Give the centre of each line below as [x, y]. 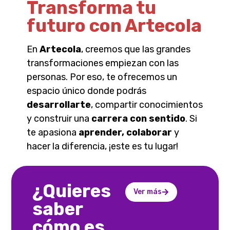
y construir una [59, 118]
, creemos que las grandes [136, 49]
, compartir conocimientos [147, 104]
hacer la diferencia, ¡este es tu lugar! [103, 146]
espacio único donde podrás [87, 91]
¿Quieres [71, 191]
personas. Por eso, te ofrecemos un [102, 77]
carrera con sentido [139, 118]
